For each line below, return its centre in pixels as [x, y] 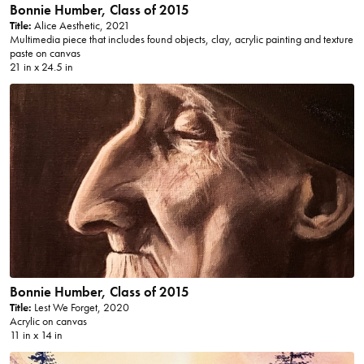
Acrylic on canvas [48, 322]
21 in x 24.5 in [41, 67]
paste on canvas [45, 54]
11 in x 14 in [36, 336]
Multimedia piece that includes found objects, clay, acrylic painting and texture [181, 40]
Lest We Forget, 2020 [80, 308]
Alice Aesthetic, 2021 [80, 26]
